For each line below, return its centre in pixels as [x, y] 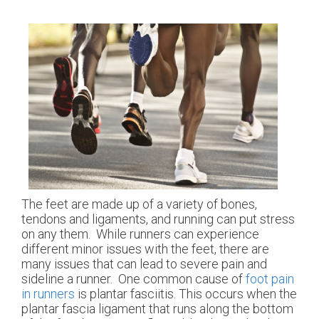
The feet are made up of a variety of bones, [139, 204]
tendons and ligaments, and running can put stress [158, 219]
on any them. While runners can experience [140, 234]
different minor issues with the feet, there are [145, 249]
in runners [48, 293]
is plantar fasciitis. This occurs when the [186, 293]
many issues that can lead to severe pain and [144, 263]
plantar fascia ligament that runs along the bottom [157, 308]
